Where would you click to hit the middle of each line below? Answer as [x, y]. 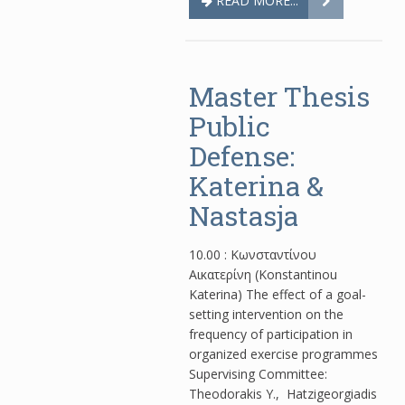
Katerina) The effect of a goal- [278, 294]
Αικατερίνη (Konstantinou [263, 274]
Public [230, 126]
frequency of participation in [271, 334]
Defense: [242, 156]
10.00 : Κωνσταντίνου [253, 254]
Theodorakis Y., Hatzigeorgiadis [283, 394]
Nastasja [244, 216]
